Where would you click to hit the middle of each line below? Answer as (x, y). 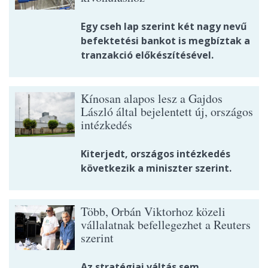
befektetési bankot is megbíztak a (165, 40)
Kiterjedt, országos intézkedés (156, 153)
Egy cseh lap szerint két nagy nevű (164, 26)
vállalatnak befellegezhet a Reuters (166, 224)
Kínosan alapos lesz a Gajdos (152, 98)
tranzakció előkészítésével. (147, 55)
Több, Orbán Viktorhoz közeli (153, 211)
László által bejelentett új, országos (167, 111)
